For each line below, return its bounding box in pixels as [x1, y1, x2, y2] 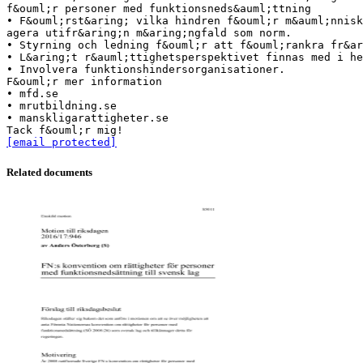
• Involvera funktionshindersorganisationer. [6, 62, 285, 75]
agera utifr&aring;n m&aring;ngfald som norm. [6, 26, 292, 39]
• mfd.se [6, 87, 58, 100]
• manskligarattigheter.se [6, 111, 169, 124]
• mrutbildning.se [6, 99, 117, 112]
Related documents [6, 165, 92, 178]
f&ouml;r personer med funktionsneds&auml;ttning [6, 2, 311, 15]
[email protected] [6, 135, 117, 148]
